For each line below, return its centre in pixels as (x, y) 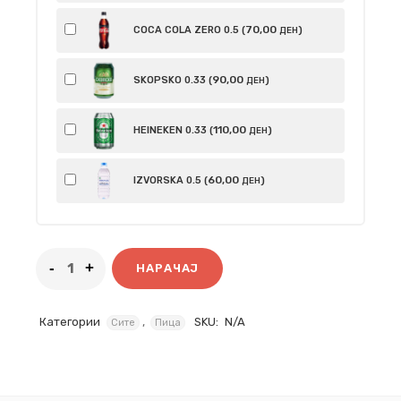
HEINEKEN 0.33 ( (172, 130)
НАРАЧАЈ (167, 269)
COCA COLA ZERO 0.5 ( (188, 30)
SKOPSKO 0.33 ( (171, 80)
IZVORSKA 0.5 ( (169, 180)
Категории (70, 321)
